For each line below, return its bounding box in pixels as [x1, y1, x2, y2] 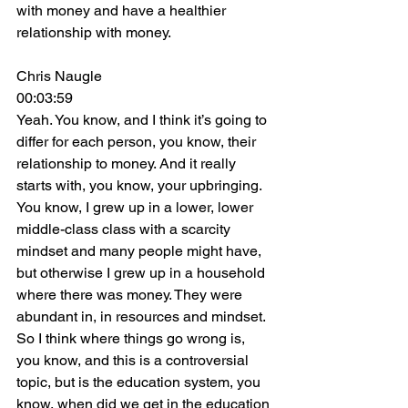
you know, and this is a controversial [16, 352, 252, 369]
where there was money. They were [16, 286, 246, 303]
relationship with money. [16, 24, 171, 41]
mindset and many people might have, [16, 242, 265, 260]
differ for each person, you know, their [16, 133, 260, 150]
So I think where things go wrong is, [16, 330, 249, 347]
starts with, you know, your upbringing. [16, 177, 265, 194]
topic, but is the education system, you [16, 373, 264, 391]
